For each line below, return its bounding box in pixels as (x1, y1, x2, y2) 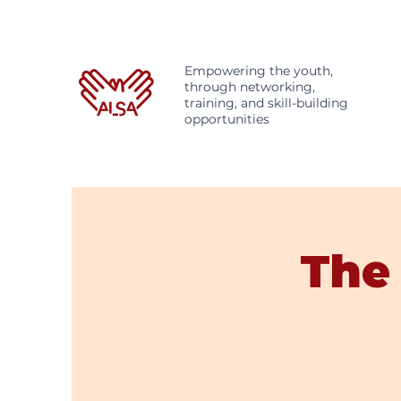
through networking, (184, 79, 315, 95)
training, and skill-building (184, 95, 348, 111)
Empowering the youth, (184, 63, 333, 79)
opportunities (184, 111, 269, 127)
